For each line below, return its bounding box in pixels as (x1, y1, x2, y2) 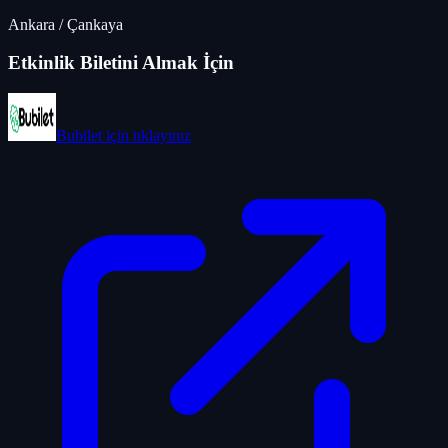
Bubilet (56, 127, 102, 145)
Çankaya (67, 15, 123, 33)
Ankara (8, 15, 55, 33)
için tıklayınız (102, 127, 191, 145)
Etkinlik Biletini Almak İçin (8, 52, 234, 74)
